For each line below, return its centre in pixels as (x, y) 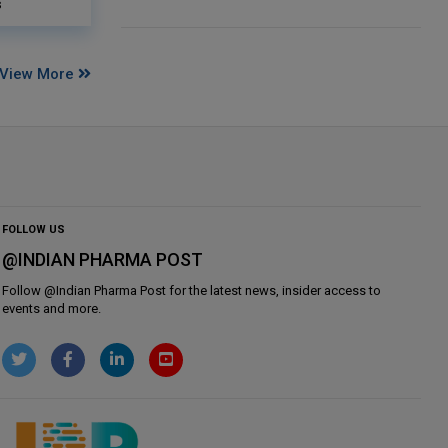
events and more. (52, 308)
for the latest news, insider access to (274, 290)
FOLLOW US (34, 229)
